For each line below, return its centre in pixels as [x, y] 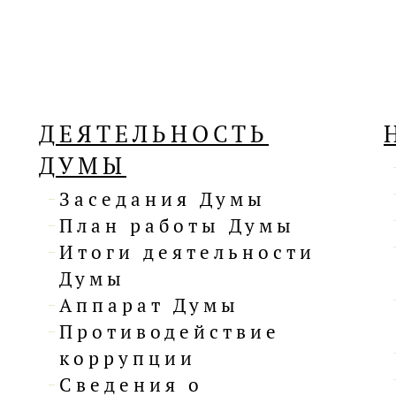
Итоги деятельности [187, 252]
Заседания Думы [163, 199]
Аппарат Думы [149, 305]
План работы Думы [177, 226]
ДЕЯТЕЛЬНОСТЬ [154, 134]
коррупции [128, 358]
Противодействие [170, 332]
